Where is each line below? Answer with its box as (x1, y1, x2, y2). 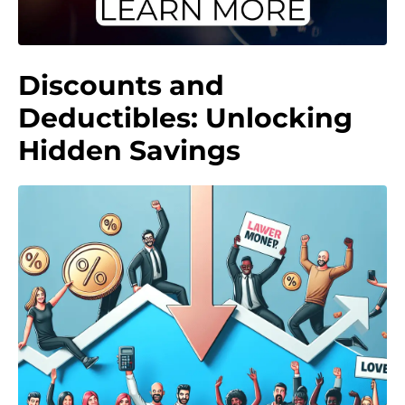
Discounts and (18, 69, 224, 103)
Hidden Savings (18, 134, 240, 168)
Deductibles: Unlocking (18, 101, 353, 136)
